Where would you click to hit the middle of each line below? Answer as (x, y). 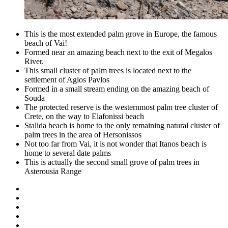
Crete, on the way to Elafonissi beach (84, 116)
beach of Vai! (46, 43)
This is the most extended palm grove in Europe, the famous (121, 34)
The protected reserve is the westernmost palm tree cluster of (121, 107)
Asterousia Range (53, 171)
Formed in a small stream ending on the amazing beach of (117, 89)
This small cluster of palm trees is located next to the (108, 70)
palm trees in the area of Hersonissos (83, 134)
